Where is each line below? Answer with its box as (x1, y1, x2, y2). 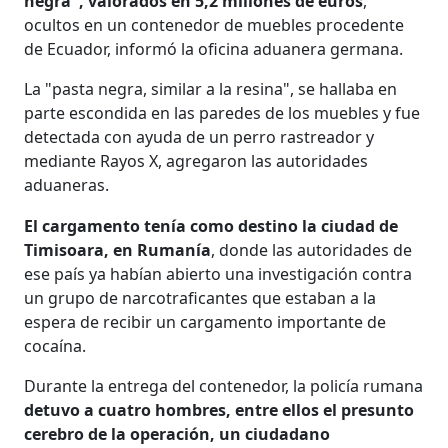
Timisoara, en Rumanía (24, 238, 212, 261)
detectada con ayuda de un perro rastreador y (24, 125, 375, 148)
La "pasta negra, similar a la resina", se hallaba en (24, 77, 398, 100)
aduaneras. (24, 173, 110, 196)
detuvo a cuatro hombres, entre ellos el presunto (24, 398, 415, 421)
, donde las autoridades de (211, 238, 413, 261)
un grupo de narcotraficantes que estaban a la (24, 286, 377, 309)
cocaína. (24, 334, 87, 357)
